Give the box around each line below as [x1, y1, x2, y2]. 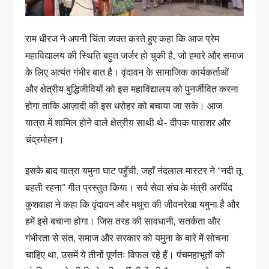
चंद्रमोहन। [25, 133, 65, 147]
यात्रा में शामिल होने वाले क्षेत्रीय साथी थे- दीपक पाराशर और [25, 116, 231, 130]
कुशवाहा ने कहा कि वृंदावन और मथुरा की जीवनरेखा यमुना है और [25, 198, 240, 212]
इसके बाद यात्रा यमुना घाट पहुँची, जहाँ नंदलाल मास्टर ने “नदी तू [25, 165, 242, 178]
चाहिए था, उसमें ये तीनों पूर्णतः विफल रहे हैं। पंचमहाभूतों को [25, 249, 225, 262]
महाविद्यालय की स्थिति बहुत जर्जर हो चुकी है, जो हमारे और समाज [25, 49, 244, 63]
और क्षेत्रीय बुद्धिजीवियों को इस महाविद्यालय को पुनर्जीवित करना [25, 83, 239, 97]
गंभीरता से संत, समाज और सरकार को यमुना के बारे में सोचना [25, 232, 229, 246]
